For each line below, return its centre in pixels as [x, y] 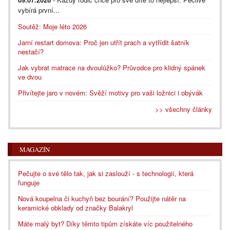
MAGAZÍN [35, 149]
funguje [29, 182]
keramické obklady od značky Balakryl [75, 207]
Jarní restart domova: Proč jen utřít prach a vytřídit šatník [104, 42]
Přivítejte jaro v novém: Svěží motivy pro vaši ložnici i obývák [110, 92]
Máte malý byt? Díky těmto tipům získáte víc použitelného [105, 223]
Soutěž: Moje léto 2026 [52, 26]
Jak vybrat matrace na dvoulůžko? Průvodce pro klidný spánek [112, 67]
